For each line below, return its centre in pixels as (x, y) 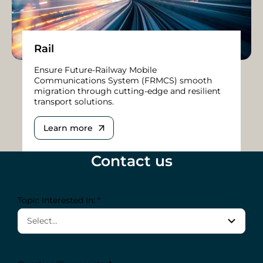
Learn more (68, 128)
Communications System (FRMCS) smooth (123, 80)
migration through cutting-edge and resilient (127, 91)
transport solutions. (74, 101)
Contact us (131, 161)
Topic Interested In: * (59, 200)
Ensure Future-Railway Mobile (95, 70)
